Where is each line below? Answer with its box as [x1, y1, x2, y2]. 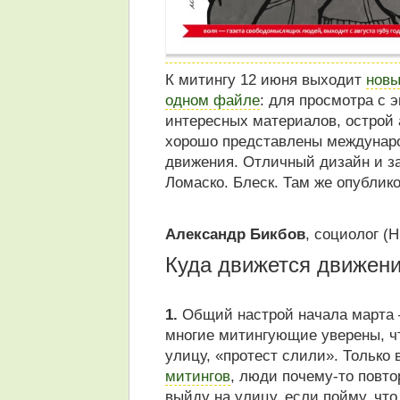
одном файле [164, 91, 260, 110]
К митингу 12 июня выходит [164, 71, 366, 89]
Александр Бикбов [164, 225, 305, 244]
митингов [164, 366, 230, 385]
